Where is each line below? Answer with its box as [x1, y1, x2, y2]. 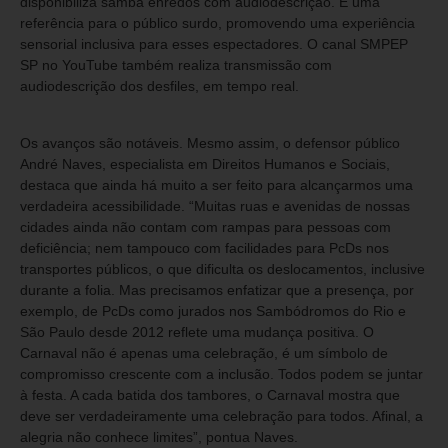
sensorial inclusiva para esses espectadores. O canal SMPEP [20, 36, 408, 53]
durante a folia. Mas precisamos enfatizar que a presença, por [20, 281, 414, 298]
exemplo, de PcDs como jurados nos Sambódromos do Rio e [20, 302, 406, 319]
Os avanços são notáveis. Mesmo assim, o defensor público [20, 134, 400, 151]
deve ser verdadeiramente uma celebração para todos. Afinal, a [20, 407, 423, 424]
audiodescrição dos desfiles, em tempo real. [20, 78, 299, 95]
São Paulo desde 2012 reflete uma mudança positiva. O [20, 323, 374, 340]
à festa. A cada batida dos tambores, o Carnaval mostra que [20, 386, 400, 403]
